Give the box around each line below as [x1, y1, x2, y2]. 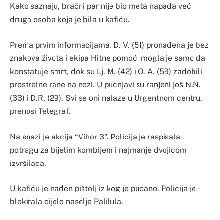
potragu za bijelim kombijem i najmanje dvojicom [10, 145, 187, 155]
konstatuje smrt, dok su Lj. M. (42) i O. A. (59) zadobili [10, 67, 202, 77]
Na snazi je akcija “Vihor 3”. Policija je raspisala [10, 132, 180, 141]
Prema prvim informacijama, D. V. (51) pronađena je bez [10, 40, 209, 50]
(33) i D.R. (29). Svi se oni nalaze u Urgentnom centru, [10, 93, 202, 103]
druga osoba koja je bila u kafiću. [10, 15, 130, 25]
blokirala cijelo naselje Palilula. [10, 197, 123, 207]
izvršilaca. [10, 158, 46, 168]
